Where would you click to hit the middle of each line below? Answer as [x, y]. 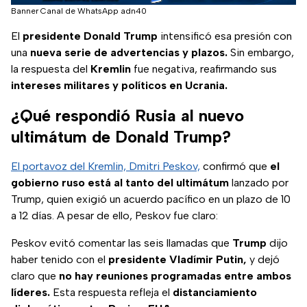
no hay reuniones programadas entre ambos [175, 276]
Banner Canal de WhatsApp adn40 [79, 11]
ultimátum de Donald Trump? [121, 137]
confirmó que [235, 167]
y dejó [263, 260]
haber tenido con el [60, 260]
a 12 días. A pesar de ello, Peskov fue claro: [114, 216]
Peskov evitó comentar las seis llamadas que [122, 243]
